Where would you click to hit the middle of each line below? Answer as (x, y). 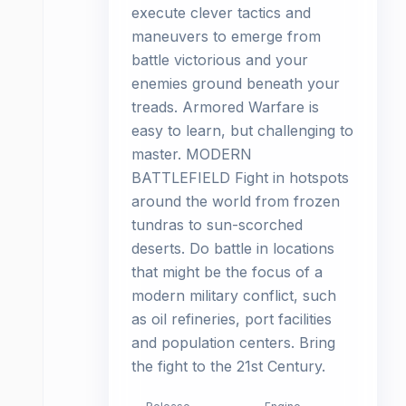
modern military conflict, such (234, 295)
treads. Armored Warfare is (225, 107)
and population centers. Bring (233, 343)
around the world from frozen (236, 201)
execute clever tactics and (221, 13)
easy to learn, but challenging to (242, 130)
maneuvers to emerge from (226, 36)
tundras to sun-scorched (217, 225)
